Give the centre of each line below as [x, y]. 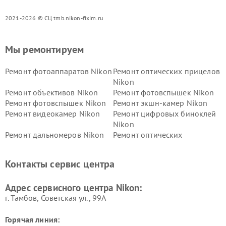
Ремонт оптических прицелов [166, 71]
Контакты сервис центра [60, 164]
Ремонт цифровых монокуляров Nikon [75, 156]
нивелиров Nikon [145, 145]
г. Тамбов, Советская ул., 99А [56, 198]
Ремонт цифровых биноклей [165, 114]
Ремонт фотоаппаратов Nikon [59, 71]
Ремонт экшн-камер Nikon [160, 103]
